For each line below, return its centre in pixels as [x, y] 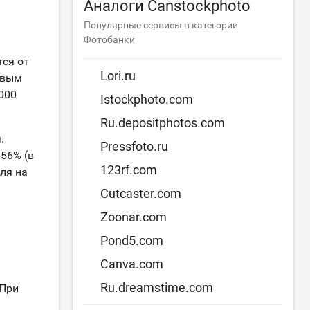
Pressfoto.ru [135, 146]
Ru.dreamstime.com [157, 288]
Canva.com [132, 264]
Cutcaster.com [141, 193]
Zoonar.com [134, 217]
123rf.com [129, 170]
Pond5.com [132, 240]
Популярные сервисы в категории [161, 25]
